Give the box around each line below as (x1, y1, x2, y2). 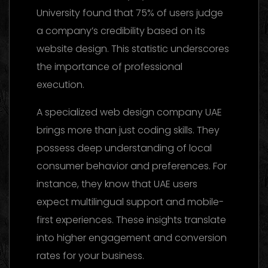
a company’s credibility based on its (36, 23, 205, 38)
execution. (36, 77, 84, 92)
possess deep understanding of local (36, 141, 212, 155)
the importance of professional (36, 59, 182, 74)
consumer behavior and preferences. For (36, 159, 227, 173)
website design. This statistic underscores (36, 41, 229, 56)
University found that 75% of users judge (36, 5, 223, 20)
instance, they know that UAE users (36, 176, 197, 191)
